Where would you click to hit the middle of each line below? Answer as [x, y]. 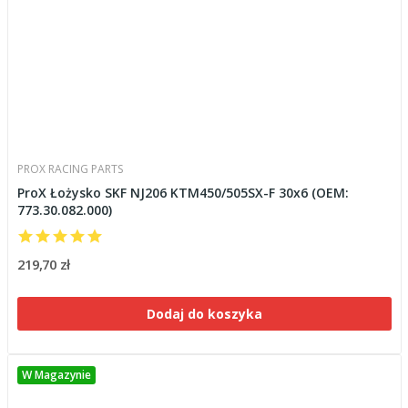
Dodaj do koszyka [204, 314]
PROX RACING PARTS [70, 169]
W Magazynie [56, 375]
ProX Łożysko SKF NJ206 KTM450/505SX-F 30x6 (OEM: [183, 193]
